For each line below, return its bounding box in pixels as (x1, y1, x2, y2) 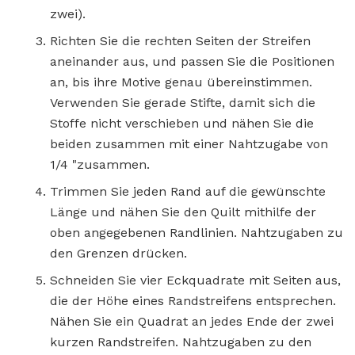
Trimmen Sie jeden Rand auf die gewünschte (50, 183, 326, 199)
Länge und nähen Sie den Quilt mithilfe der (50, 204, 316, 219)
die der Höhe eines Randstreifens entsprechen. (50, 292, 336, 308)
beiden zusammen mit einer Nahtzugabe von (50, 136, 328, 151)
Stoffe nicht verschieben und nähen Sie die (50, 115, 314, 131)
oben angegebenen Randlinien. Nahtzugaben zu (50, 224, 343, 240)
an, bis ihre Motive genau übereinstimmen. (50, 74, 312, 90)
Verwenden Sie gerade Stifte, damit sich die (50, 94, 315, 110)
